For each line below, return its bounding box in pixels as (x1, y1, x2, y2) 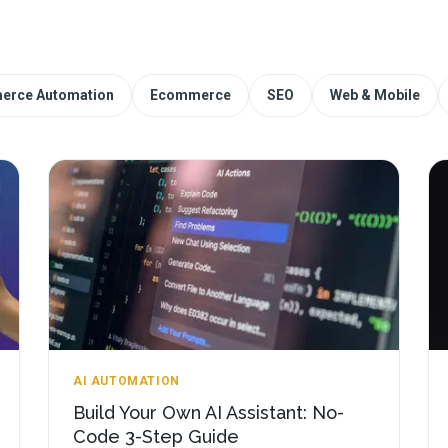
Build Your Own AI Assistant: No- (73, 402, 344, 423)
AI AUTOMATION (73, 374, 180, 388)
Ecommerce (149, 87, 231, 103)
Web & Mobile (329, 87, 420, 103)
